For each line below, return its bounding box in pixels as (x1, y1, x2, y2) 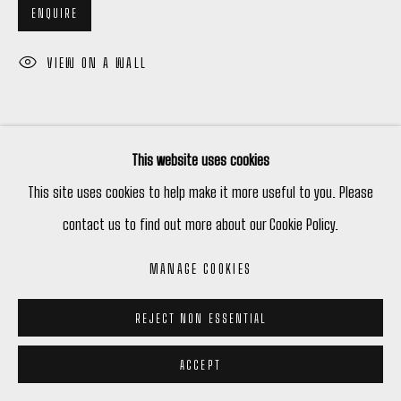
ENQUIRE (31, 6, 79, 21)
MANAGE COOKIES (149, 261, 252, 277)
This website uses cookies (132, 149, 269, 169)
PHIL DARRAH (58, 278, 131, 294)
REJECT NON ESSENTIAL (134, 311, 267, 326)
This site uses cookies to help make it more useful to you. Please (28, 182, 373, 201)
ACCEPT (180, 358, 221, 372)
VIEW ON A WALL (47, 55, 148, 72)
